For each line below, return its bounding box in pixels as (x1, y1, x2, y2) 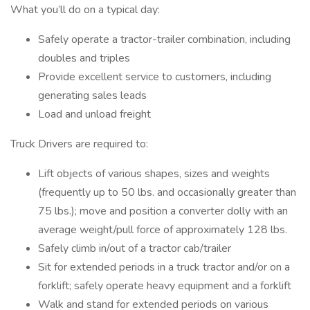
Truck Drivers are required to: (10, 136, 148, 152)
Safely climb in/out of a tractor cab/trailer (38, 241, 231, 256)
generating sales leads (38, 88, 147, 103)
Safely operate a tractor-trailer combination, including (38, 32, 291, 47)
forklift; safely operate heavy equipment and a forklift (38, 278, 291, 293)
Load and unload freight (38, 107, 151, 122)
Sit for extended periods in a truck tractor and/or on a (38, 259, 290, 275)
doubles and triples (38, 51, 130, 66)
